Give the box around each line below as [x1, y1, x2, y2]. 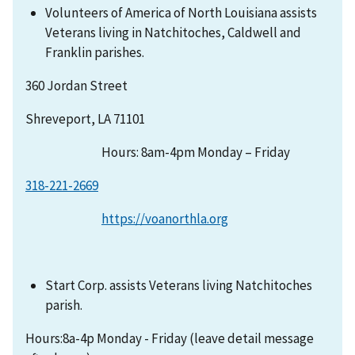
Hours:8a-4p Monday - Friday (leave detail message [25, 330, 314, 348]
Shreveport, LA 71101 [25, 110, 145, 128]
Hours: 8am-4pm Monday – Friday [25, 143, 290, 162]
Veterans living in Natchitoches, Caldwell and [45, 24, 302, 42]
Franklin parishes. [45, 44, 145, 62]
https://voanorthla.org [101, 210, 228, 228]
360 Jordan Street [25, 77, 128, 95]
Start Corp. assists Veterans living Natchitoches [45, 277, 313, 295]
